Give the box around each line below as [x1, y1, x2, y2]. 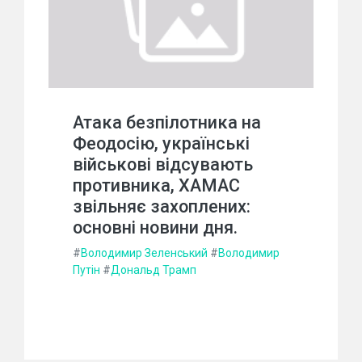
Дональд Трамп [111, 263, 196, 277]
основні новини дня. [73, 217, 238, 238]
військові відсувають [73, 154, 253, 175]
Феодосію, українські [73, 133, 250, 154]
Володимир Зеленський [81, 246, 208, 260]
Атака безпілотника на [73, 112, 261, 133]
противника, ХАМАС [73, 175, 240, 196]
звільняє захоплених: [73, 196, 250, 217]
